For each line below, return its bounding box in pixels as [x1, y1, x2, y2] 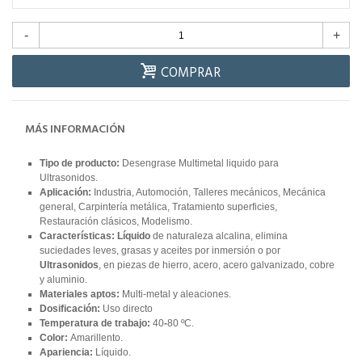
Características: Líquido [39, 230, 150, 242]
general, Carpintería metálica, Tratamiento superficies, [39, 201, 277, 213]
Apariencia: [39, 347, 95, 359]
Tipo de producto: [39, 158, 122, 170]
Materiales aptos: [39, 288, 120, 301]
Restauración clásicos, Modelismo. [39, 216, 192, 228]
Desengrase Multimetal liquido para [121, 158, 279, 170]
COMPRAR [161, 63, 221, 85]
